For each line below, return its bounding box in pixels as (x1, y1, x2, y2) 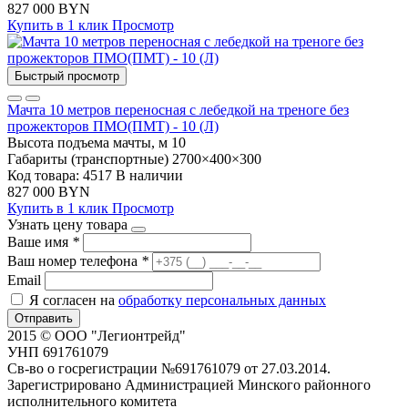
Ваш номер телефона (7, 252, 141, 269)
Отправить (15, 311, 73, 325)
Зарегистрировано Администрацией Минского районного (7, 376, 371, 393)
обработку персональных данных (118, 291, 326, 308)
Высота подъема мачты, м (7, 134, 168, 150)
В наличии (116, 167, 183, 183)
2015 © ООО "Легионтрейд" (7, 327, 186, 343)
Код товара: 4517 (7, 167, 116, 183)
